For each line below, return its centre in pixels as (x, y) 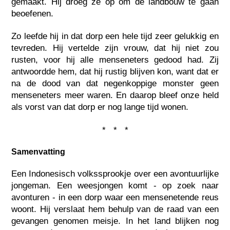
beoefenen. (33, 13)
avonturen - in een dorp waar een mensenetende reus (115, 198)
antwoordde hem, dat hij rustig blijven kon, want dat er (115, 72)
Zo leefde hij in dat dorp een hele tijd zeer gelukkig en (115, 36)
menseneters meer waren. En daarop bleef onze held (115, 95)
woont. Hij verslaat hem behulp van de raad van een (115, 209)
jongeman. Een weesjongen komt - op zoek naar (115, 186)
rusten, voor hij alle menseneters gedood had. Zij (115, 60)
